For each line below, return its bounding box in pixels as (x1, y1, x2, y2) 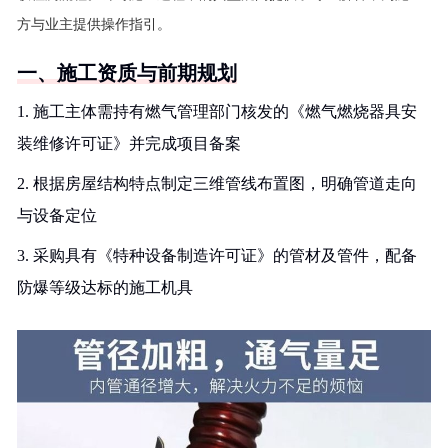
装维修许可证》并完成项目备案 (17, 135, 241, 152)
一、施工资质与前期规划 (17, 62, 237, 84)
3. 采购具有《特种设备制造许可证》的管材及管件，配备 (17, 247, 417, 264)
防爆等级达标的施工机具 (17, 279, 193, 296)
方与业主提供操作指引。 (17, 17, 171, 32)
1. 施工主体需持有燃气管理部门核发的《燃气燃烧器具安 (17, 103, 417, 120)
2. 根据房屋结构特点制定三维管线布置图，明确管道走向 (17, 175, 417, 192)
